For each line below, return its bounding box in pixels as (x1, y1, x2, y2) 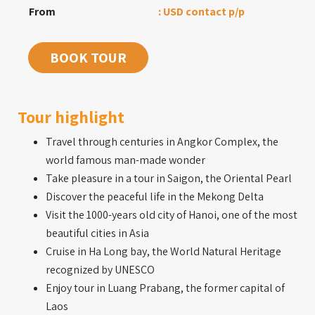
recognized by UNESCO (46, 262, 155, 278)
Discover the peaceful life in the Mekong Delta (46, 189, 264, 205)
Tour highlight (18, 105, 124, 129)
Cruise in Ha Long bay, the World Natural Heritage (46, 244, 281, 259)
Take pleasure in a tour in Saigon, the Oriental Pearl (46, 171, 292, 186)
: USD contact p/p (158, 4, 245, 20)
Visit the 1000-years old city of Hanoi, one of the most (46, 207, 297, 223)
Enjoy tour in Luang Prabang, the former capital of (46, 281, 285, 296)
